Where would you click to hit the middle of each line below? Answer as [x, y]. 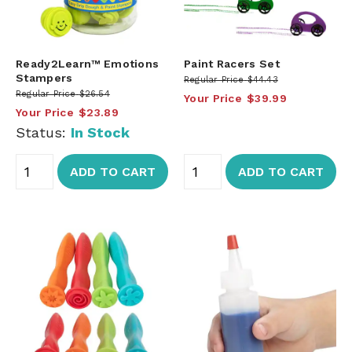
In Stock [100, 132]
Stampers [44, 77]
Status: [43, 132]
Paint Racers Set [232, 63]
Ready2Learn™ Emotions [88, 63]
